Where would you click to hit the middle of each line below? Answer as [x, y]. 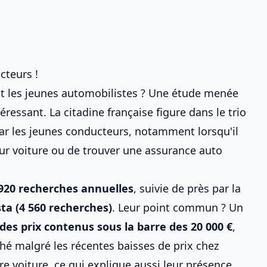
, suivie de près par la [187, 188]
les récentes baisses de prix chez [136, 246]
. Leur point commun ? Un [178, 207]
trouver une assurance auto [153, 150]
